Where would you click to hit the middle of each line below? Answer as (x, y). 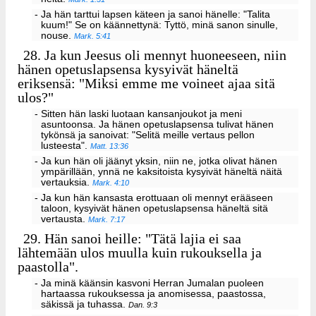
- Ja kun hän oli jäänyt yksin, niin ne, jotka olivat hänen (156, 161)
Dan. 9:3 (143, 304)
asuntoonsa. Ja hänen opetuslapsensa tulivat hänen (158, 125)
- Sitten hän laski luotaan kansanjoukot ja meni (138, 114)
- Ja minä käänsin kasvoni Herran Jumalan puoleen (149, 283)
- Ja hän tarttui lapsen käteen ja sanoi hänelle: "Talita (152, 14)
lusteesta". (66, 146)
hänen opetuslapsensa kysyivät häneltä (128, 69)
